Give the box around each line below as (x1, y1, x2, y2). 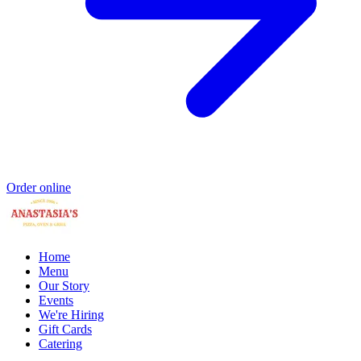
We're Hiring (39, 307, 104, 322)
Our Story (39, 278, 89, 293)
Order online (6, 180, 71, 194)
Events (39, 293, 73, 307)
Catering (39, 336, 82, 351)
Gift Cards (39, 322, 92, 336)
